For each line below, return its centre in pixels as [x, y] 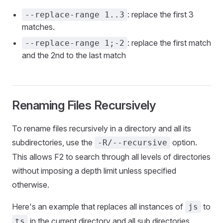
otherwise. [31, 185]
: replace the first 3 [161, 14]
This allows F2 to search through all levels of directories [111, 157]
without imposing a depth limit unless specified [94, 171]
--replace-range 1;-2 [75, 43]
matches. [38, 27]
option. [184, 142]
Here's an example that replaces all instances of [99, 207]
